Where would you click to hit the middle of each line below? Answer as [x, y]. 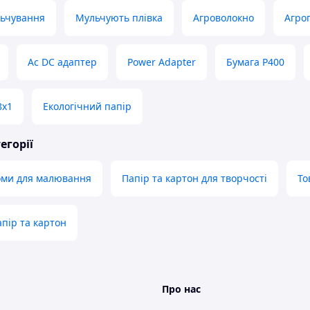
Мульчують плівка [119, 18]
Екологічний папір [87, 107]
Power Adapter [162, 62]
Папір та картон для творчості [194, 179]
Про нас [181, 289]
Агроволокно [224, 18]
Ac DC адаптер [62, 62]
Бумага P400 [255, 62]
